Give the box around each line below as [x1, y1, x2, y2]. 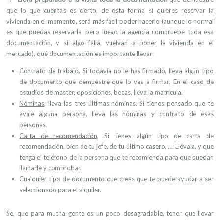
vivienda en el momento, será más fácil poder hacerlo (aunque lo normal [6, 17, 214, 25]
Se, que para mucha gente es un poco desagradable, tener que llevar [6, 209, 214, 217]
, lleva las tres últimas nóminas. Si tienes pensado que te [44, 99, 214, 107]
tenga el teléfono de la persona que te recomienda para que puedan [19, 153, 214, 161]
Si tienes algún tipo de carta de [99, 132, 214, 139]
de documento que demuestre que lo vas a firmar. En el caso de [19, 78, 214, 85]
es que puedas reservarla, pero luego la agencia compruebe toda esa [6, 28, 214, 36]
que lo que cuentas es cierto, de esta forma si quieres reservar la [6, 6, 214, 14]
